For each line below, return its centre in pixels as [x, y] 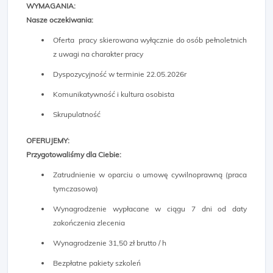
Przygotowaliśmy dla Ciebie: [74, 154]
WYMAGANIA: [51, 6]
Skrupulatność [77, 114]
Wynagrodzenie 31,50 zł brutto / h [110, 243]
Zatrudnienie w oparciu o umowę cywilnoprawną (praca [150, 175]
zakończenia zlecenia [89, 223]
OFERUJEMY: [48, 140]
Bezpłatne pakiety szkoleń [97, 263]
